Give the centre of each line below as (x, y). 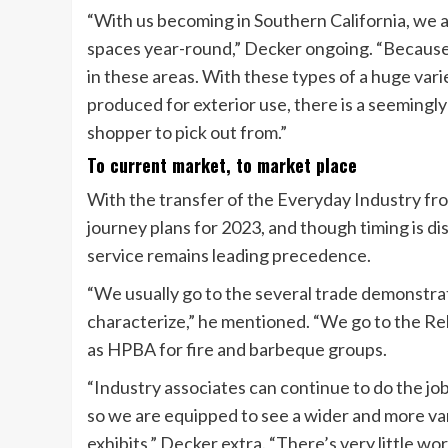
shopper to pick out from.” (187, 131)
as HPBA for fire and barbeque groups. (237, 348)
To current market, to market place (222, 164)
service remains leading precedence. (229, 254)
